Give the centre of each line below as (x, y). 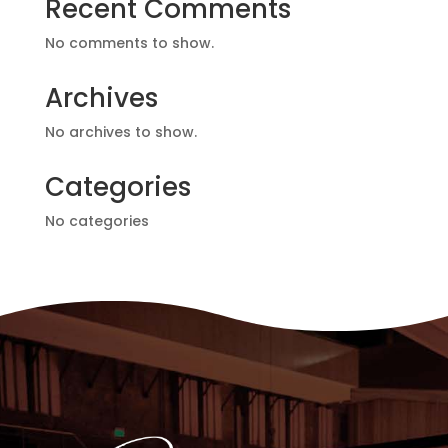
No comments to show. (129, 43)
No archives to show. (120, 132)
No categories (96, 221)
